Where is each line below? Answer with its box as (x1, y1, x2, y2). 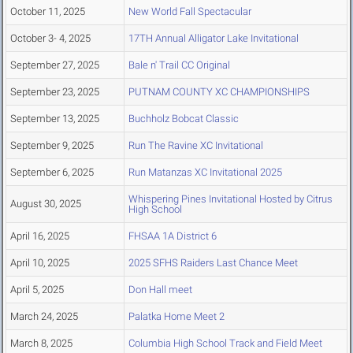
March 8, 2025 (10, 337, 72, 350)
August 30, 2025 (10, 198, 81, 210)
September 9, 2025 (10, 139, 94, 152)
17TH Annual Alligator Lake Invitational (128, 32, 299, 45)
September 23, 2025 (10, 86, 99, 98)
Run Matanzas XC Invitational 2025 (128, 166, 282, 179)
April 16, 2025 (10, 230, 69, 243)
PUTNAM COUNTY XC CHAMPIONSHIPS (128, 86, 310, 98)
